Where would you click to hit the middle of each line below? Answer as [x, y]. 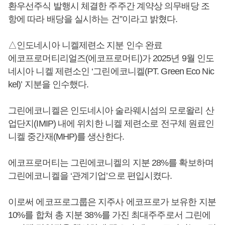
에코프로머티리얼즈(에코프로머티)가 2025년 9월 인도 [111, 58]
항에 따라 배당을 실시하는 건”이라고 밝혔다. [93, 19]
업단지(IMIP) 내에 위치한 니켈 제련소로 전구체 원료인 [111, 123]
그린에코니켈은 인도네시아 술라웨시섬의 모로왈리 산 [111, 110]
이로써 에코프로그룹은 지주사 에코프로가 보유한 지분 [112, 202]
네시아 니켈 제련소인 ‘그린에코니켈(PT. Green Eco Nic [111, 71]
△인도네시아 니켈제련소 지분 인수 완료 [85, 45]
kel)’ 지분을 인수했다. [48, 84]
